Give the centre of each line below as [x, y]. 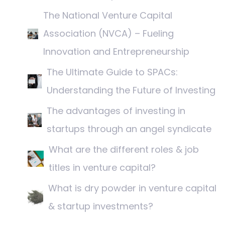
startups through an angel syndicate [129, 129]
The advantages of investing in [116, 111]
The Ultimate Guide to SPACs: [113, 72]
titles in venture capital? [102, 168]
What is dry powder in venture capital [132, 188]
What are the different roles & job [124, 150]
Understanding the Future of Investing [131, 90]
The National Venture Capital [108, 16]
